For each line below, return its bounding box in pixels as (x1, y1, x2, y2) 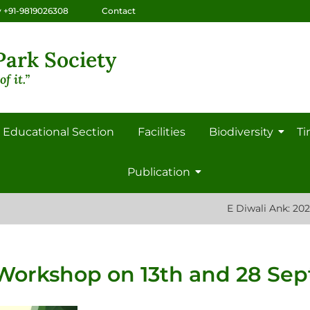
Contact (101, 6, 136, 17)
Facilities (137, 125, 185, 138)
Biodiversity (208, 125, 273, 138)
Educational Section (2, 125, 114, 138)
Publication (127, 165, 190, 179)
